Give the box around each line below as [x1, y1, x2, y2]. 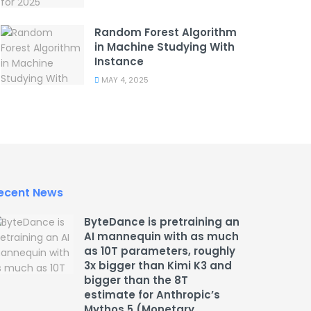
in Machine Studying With [94, 40, 235, 55]
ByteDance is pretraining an [84, 215, 239, 230]
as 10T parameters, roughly [84, 244, 235, 259]
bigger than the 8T [84, 273, 188, 288]
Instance [94, 54, 144, 69]
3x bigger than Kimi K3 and [84, 258, 232, 274]
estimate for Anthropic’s [84, 287, 220, 303]
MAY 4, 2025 [99, 74, 149, 86]
